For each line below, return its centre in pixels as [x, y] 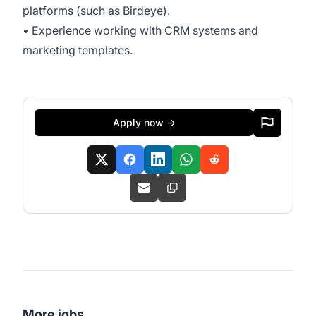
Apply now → [144, 122]
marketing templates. [78, 50]
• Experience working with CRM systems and [140, 30]
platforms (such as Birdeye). [96, 11]
